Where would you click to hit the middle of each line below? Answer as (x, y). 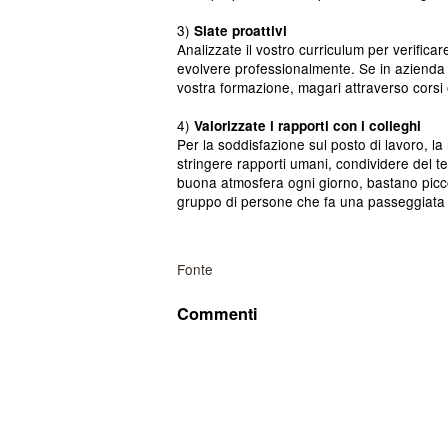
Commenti (217, 313)
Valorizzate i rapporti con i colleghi (307, 125)
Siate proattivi (240, 30)
